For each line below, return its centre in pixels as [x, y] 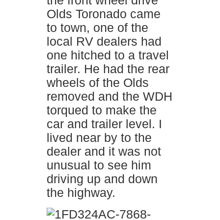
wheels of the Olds [98, 82]
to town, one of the [97, 27]
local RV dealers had [104, 41]
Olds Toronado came [104, 14]
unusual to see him [99, 165]
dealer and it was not [104, 151]
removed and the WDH [110, 96]
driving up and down [102, 179]
